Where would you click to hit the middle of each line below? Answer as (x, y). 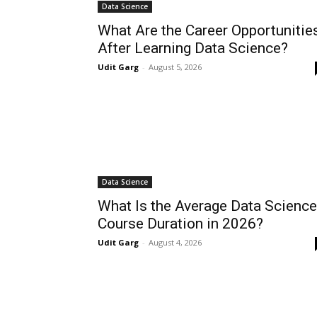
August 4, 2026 (175, 243)
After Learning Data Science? (193, 48)
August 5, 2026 (175, 67)
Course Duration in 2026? (180, 224)
